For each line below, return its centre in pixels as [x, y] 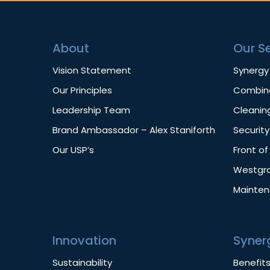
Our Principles [82, 90]
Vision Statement [92, 71]
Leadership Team [91, 110]
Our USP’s [73, 150]
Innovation [84, 241]
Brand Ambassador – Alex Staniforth [134, 130]
